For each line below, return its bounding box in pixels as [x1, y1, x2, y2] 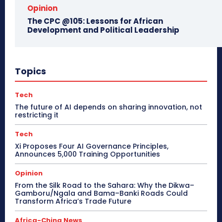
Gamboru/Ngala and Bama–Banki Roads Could [15, 188, 188, 198]
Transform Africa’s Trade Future [15, 196, 131, 206]
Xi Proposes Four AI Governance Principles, [15, 141, 168, 151]
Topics [15, 64, 46, 77]
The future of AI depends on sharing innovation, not [15, 102, 202, 112]
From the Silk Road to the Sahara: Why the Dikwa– [15, 180, 194, 190]
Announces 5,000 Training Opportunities [15, 149, 160, 159]
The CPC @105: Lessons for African [27, 15, 163, 26]
